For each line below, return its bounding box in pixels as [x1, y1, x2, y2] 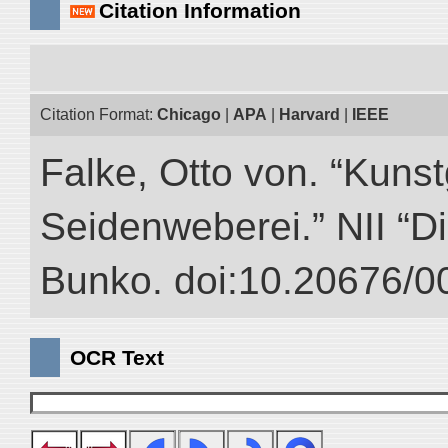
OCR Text [70, 346, 164, 369]
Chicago [157, 106, 221, 123]
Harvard [279, 106, 340, 123]
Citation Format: [40, 106, 157, 123]
